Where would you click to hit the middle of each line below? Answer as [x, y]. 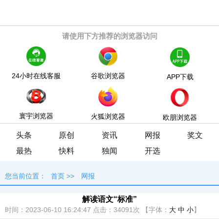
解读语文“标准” [109, 199]
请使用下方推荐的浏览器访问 [109, 36]
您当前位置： [25, 176]
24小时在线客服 [36, 76]
